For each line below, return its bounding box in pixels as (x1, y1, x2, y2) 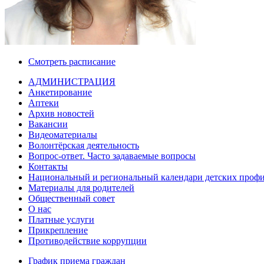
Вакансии (28, 118, 68, 129)
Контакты (28, 161, 68, 171)
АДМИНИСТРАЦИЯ (28, 76, 115, 87)
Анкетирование (28, 87, 92, 97)
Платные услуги (28, 214, 94, 225)
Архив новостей (28, 108, 94, 118)
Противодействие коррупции (28, 235, 147, 246)
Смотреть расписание (28, 56, 115, 67)
